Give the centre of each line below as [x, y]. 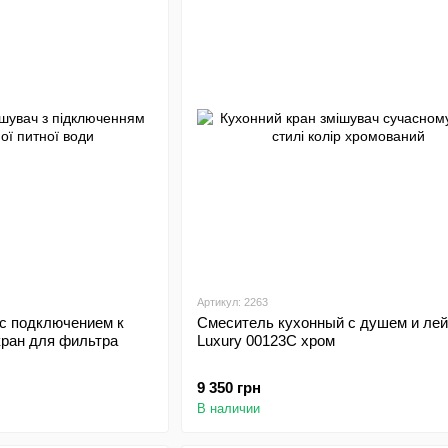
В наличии [228, 408]
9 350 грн [228, 387]
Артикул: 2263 [232, 302]
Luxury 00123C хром [265, 340]
